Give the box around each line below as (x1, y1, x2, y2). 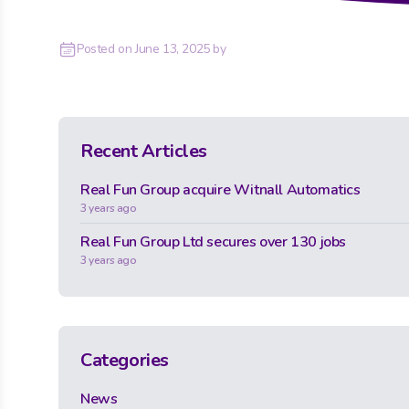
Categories (80, 348, 169, 372)
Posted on (77, 40, 135, 58)
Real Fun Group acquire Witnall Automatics (80, 180, 361, 200)
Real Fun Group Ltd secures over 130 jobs (80, 232, 346, 252)
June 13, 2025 (135, 40, 210, 58)
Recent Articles (80, 139, 207, 163)
